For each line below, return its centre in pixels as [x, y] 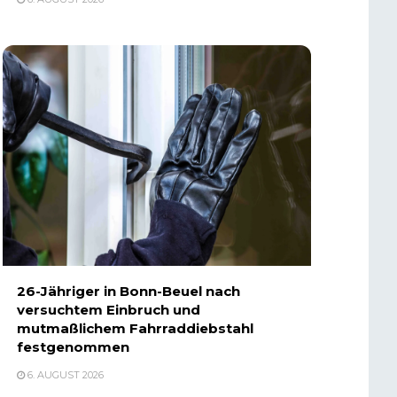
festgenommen [73, 347]
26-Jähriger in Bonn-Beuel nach [128, 292]
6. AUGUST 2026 [64, 375]
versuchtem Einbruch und [108, 310]
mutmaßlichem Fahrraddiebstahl [135, 329]
